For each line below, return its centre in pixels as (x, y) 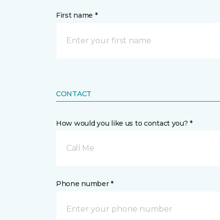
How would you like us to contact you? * (124, 123)
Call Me (80, 148)
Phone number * (85, 184)
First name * (77, 15)
